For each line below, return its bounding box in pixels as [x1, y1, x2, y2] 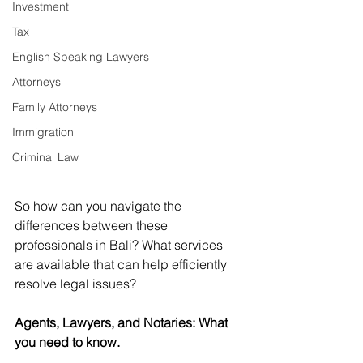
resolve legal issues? [15, 275, 136, 292]
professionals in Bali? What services [15, 237, 226, 253]
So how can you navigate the [15, 198, 185, 214]
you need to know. [15, 334, 120, 350]
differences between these [15, 217, 171, 233]
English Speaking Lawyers [12, 49, 149, 64]
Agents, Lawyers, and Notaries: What [15, 314, 231, 331]
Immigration [12, 125, 74, 139]
